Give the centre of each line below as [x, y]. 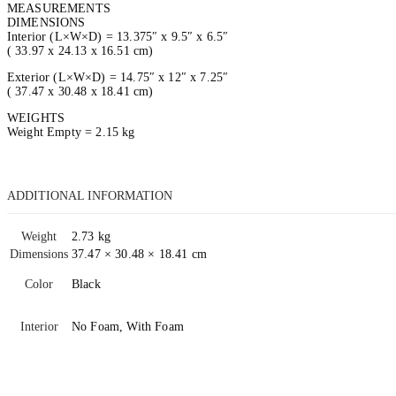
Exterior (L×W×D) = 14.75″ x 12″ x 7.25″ [118, 77]
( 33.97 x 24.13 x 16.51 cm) [80, 50]
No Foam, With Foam [128, 326]
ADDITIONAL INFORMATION [90, 195]
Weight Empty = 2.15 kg [71, 132]
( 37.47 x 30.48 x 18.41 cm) [80, 91]
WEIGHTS [36, 118]
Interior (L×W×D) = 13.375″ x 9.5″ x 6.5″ [118, 36]
